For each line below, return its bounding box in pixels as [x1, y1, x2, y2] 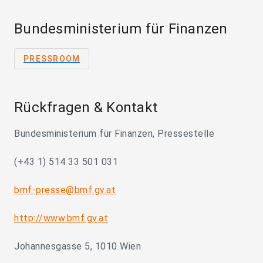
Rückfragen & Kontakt [14, 99, 158, 116]
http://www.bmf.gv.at [14, 213, 108, 224]
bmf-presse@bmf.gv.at [14, 184, 116, 195]
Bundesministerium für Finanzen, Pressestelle [14, 128, 214, 139]
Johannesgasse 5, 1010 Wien [14, 241, 141, 252]
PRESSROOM [23, 54, 80, 63]
